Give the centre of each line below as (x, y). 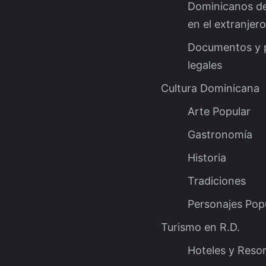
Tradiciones (217, 180)
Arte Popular (219, 111)
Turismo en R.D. (200, 227)
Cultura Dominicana (210, 88)
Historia (207, 157)
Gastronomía (220, 134)
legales (205, 65)
